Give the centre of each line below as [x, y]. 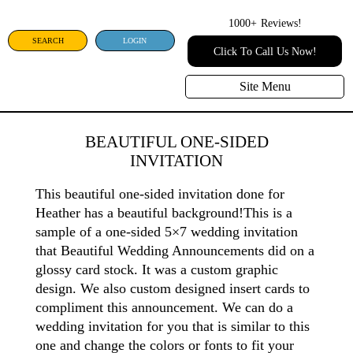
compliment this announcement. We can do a [164, 307]
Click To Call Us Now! [265, 51]
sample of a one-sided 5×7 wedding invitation [166, 231]
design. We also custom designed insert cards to [172, 288]
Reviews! [281, 22]
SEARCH [48, 40]
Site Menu [265, 87]
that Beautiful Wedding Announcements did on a [175, 250]
